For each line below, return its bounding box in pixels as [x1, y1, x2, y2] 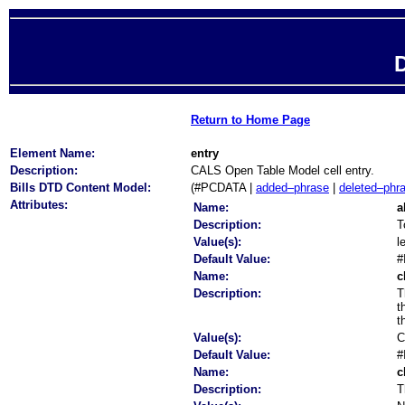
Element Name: [10, 146, 95, 160]
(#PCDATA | [191, 181, 256, 194]
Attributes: [10, 198, 68, 212]
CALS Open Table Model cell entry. [191, 164, 374, 177]
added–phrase [256, 181, 329, 194]
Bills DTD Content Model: [10, 181, 151, 194]
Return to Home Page [191, 113, 310, 127]
